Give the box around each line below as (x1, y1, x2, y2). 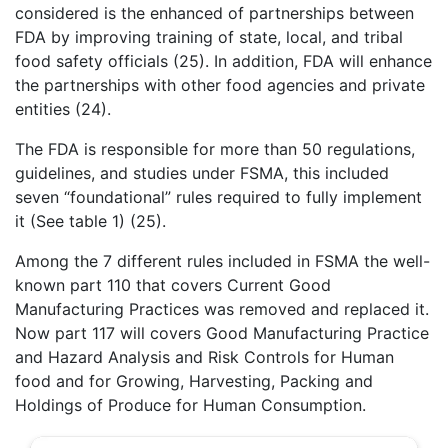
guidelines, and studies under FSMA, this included (15, 163, 389, 183)
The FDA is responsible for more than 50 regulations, (15, 139, 415, 159)
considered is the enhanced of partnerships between (15, 3, 414, 23)
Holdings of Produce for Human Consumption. (15, 395, 366, 415)
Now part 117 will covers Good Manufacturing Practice (15, 323, 429, 343)
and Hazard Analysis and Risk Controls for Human (15, 347, 394, 367)
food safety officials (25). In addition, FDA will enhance (15, 51, 432, 71)
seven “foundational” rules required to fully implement (15, 187, 422, 207)
